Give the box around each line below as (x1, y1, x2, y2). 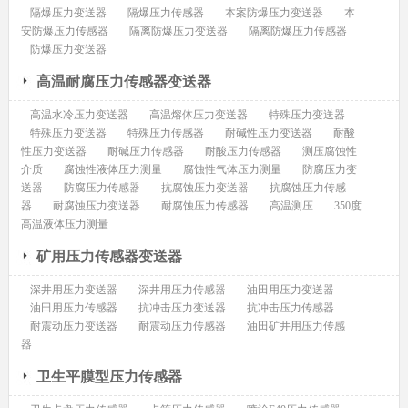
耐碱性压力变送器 (224, 127, 312, 140)
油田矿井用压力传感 (246, 320, 345, 333)
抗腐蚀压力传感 (269, 181, 346, 195)
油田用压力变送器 (246, 283, 334, 297)
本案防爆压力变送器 (224, 6, 323, 20)
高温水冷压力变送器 (29, 108, 128, 122)
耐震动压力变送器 (29, 320, 117, 333)
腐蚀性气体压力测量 (182, 163, 281, 177)
